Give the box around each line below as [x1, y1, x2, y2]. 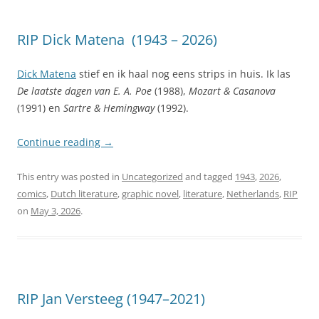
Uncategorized [122, 169, 183, 183]
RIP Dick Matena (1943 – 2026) [17, 29, 217, 49]
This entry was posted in [17, 169, 122, 183]
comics [17, 187, 46, 200]
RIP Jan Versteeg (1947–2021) [17, 288, 205, 308]
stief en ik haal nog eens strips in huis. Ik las [76, 66, 291, 80]
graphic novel [122, 187, 179, 200]
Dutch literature [51, 187, 117, 200]
